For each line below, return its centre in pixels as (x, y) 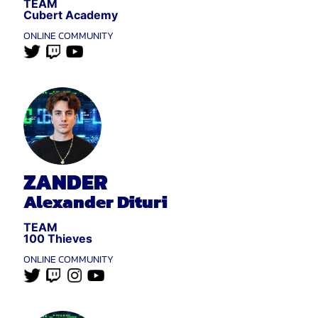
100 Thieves (58, 238)
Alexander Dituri (95, 201)
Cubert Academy (71, 15)
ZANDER (66, 182)
